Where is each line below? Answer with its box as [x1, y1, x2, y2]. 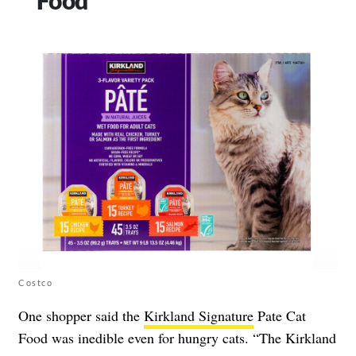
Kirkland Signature [144, 305, 253, 325]
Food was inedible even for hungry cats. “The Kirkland [18, 327, 336, 347]
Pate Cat [253, 305, 306, 325]
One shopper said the [18, 305, 144, 325]
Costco [18, 277, 52, 288]
